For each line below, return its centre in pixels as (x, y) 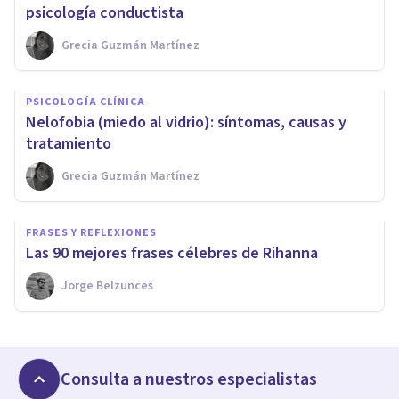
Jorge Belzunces (107, 285)
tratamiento (69, 143)
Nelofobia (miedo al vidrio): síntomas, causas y (186, 122)
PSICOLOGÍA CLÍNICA (85, 102)
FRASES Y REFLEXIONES (91, 232)
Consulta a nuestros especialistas (189, 379)
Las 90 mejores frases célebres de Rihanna (172, 253)
